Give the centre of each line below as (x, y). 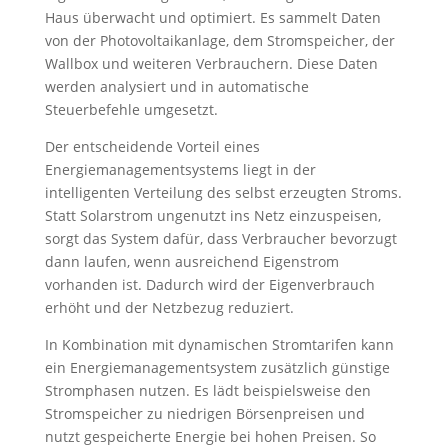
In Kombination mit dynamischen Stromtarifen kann (219, 344)
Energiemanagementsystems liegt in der (180, 169)
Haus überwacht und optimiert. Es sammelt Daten (212, 17)
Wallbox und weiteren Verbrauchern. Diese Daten (211, 63)
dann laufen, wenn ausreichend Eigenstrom (191, 261)
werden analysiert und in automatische (176, 86)
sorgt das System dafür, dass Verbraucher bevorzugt (220, 238)
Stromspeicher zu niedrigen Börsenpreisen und (204, 413)
